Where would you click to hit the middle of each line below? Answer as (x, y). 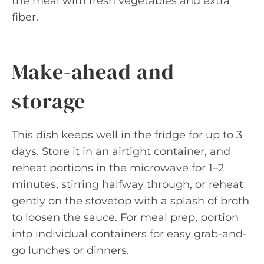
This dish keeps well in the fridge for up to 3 (127, 135)
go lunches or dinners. (70, 250)
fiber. (25, 17)
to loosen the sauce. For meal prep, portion (125, 217)
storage (49, 101)
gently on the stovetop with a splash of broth (131, 201)
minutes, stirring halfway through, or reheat (128, 184)
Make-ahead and (93, 72)
